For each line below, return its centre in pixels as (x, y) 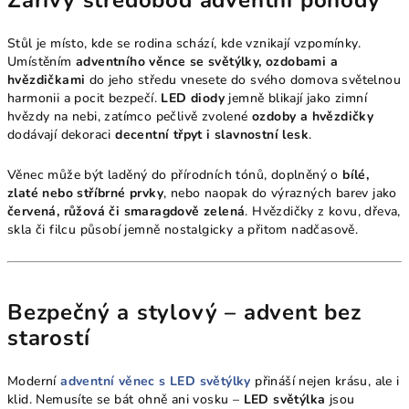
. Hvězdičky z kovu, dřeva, (323, 212)
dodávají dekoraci (62, 135)
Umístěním (42, 62)
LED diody (193, 99)
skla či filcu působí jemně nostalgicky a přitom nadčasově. (183, 230)
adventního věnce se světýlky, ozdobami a (207, 62)
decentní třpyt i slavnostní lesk (212, 135)
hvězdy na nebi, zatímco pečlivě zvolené (130, 117)
